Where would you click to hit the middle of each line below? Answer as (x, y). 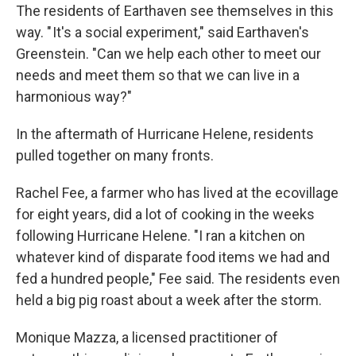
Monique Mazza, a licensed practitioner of (147, 337)
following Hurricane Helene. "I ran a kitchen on (161, 236)
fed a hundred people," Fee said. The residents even (178, 279)
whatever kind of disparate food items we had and (173, 257)
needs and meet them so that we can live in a (158, 75)
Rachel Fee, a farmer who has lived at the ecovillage (177, 193)
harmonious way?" (74, 97)
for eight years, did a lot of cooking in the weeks (165, 214)
